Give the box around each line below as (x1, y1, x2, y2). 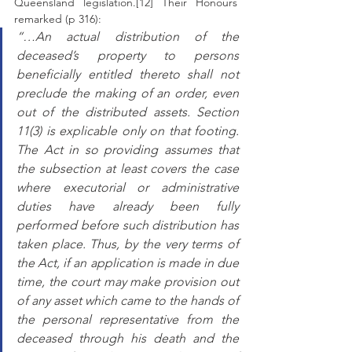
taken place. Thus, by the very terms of (16, 236, 239, 251)
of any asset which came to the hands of (16, 293, 239, 308)
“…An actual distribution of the (16, 29, 239, 44)
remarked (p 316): (14, 12, 104, 26)
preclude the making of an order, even (16, 86, 239, 101)
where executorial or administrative (16, 180, 239, 195)
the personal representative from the (16, 312, 239, 327)
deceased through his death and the (16, 331, 239, 346)
